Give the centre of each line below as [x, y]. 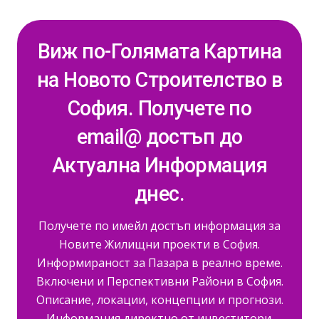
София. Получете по [159, 108]
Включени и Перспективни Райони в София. [159, 281]
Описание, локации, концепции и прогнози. [159, 299]
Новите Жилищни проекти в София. [159, 244]
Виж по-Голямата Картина [159, 51]
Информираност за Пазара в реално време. [159, 262]
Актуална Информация [159, 165]
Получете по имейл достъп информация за [159, 225]
